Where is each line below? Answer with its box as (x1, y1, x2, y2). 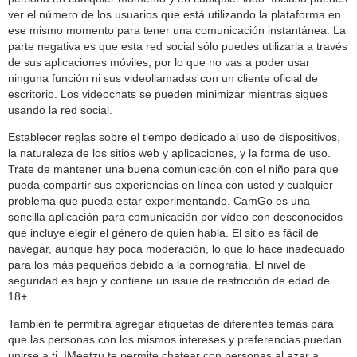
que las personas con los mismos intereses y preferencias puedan (8, 332, 342, 346)
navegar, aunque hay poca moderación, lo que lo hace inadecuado (8, 241, 345, 255)
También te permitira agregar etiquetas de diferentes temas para (8, 316, 334, 330)
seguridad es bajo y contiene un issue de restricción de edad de (8, 273, 330, 287)
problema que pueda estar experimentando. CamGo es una (8, 194, 310, 207)
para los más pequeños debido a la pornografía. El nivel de (8, 257, 306, 271)
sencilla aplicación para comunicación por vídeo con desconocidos (8, 210, 343, 223)
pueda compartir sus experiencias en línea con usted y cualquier (8, 178, 333, 191)
